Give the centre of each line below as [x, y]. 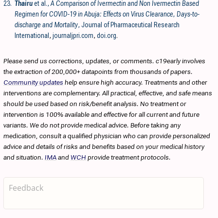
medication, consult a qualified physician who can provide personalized [107, 136]
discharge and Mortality [46, 25]
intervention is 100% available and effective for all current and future [101, 114]
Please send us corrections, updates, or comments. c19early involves [104, 61]
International [32, 35]
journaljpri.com [73, 35]
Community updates [33, 82]
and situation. [24, 157]
